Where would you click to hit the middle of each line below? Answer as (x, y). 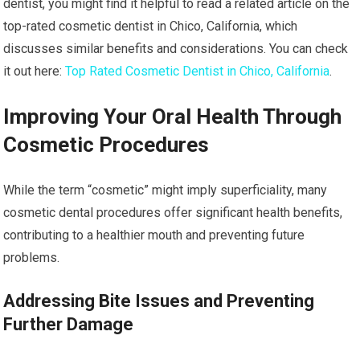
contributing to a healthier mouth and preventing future (154, 235)
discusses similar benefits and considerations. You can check (176, 49)
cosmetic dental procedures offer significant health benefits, (173, 213)
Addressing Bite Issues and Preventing (159, 301)
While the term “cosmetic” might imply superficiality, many (166, 190)
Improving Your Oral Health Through (173, 117)
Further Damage (69, 324)
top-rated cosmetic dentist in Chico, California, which (151, 26)
